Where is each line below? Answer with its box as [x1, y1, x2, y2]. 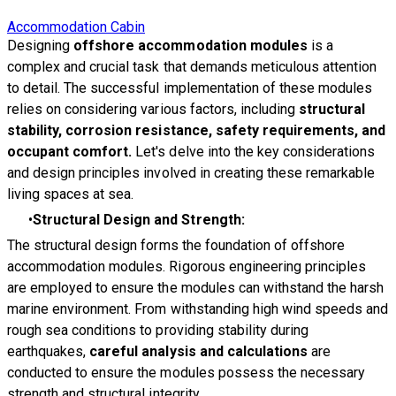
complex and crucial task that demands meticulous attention [7, 57, 377, 75]
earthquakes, [7, 342, 90, 360]
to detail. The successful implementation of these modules [7, 79, 373, 96]
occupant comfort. [7, 142, 133, 160]
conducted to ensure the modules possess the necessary [7, 363, 366, 381]
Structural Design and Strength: [33, 210, 245, 228]
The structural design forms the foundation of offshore [7, 236, 346, 254]
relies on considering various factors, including [7, 100, 299, 118]
